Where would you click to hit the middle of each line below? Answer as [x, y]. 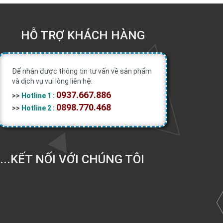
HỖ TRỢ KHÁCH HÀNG [83, 35]
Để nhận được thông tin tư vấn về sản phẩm [82, 71]
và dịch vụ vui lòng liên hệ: [52, 81]
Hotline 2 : [38, 108]
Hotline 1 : [38, 95]
